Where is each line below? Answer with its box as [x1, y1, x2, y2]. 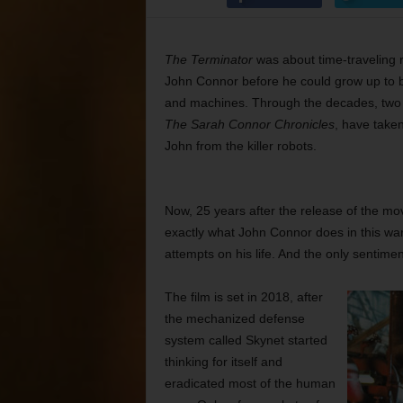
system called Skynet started [164, 333, 327, 347]
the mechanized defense [164, 311, 305, 326]
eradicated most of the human [164, 376, 336, 390]
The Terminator [164, 52, 253, 67]
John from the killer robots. [164, 139, 317, 153]
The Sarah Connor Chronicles [164, 117, 335, 131]
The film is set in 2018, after [164, 290, 323, 304]
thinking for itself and [164, 354, 282, 369]
